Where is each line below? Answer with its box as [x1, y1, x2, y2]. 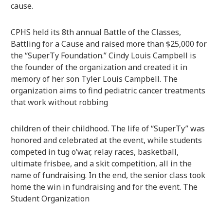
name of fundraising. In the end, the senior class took [11, 169, 206, 181]
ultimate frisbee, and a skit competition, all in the [11, 158, 192, 169]
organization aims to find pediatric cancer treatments [11, 85, 206, 96]
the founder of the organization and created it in [11, 61, 188, 73]
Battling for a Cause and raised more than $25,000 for [11, 38, 207, 49]
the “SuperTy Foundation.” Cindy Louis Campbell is [11, 50, 197, 61]
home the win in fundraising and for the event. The [11, 181, 198, 192]
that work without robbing [11, 96, 109, 108]
